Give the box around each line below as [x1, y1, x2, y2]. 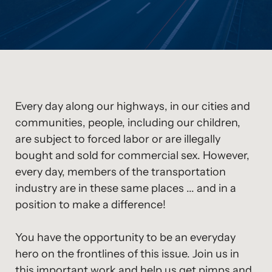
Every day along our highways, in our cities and [15, 100, 250, 113]
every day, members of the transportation [15, 165, 226, 178]
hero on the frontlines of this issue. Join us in [15, 247, 239, 260]
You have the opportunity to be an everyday [15, 231, 236, 244]
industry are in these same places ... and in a [15, 182, 236, 195]
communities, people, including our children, [15, 116, 240, 129]
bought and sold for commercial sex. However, [15, 149, 250, 162]
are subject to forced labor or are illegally [15, 132, 220, 146]
